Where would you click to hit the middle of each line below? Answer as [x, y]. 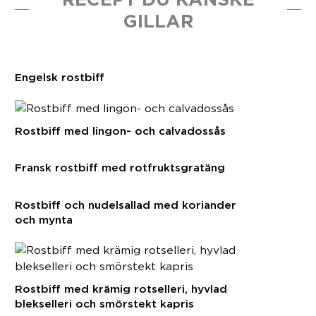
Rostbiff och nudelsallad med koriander [126, 205]
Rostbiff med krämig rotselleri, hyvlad [121, 289]
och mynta [44, 219]
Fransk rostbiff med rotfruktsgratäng [120, 168]
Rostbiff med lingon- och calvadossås [120, 130]
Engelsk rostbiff [60, 78]
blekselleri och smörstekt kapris [104, 304]
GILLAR [158, 20]
